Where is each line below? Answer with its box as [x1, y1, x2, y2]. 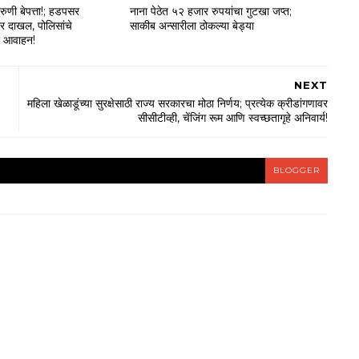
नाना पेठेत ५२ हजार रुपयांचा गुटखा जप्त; [129, 3, 292, 18]
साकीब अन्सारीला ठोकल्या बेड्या [129, 18, 254, 33]
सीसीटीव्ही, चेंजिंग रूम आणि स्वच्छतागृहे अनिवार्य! [138, 111, 328, 126]
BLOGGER [273, 165, 320, 176]
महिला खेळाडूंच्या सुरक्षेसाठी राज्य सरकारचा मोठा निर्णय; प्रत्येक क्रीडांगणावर [27, 96, 328, 111]
